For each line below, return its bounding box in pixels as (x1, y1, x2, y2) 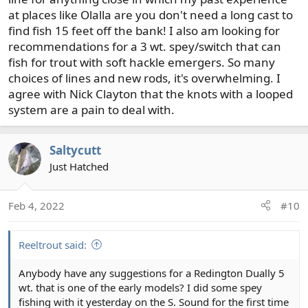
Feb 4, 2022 (8, 198, 65, 212)
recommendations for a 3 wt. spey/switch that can (8, 38, 281, 54)
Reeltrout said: (19, 237, 87, 252)
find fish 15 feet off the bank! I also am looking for (8, 23, 280, 38)
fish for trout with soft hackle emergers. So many (8, 54, 275, 70)
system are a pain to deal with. (8, 102, 175, 118)
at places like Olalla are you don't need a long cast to (8, 7, 293, 23)
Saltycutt (49, 142, 101, 158)
